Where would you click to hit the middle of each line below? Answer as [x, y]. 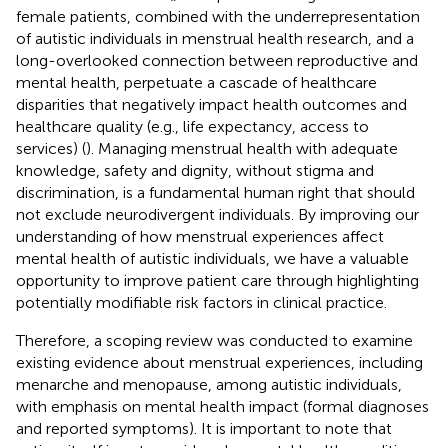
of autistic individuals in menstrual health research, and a [215, 38]
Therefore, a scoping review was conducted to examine [214, 340]
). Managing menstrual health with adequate [242, 148]
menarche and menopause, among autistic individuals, [209, 384]
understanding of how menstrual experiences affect [200, 236]
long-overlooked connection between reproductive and [217, 60]
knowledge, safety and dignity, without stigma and [195, 170]
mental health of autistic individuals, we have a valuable [212, 258]
